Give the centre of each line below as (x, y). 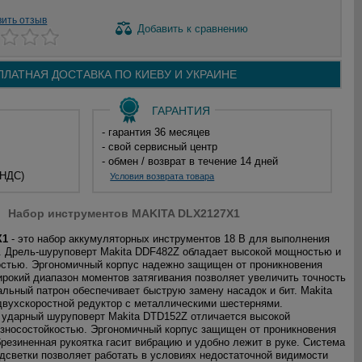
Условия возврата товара (162, 176)
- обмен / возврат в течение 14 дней (190, 161)
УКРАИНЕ (210, 74)
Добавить (161, 28)
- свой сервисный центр (160, 147)
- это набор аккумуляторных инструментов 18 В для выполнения (169, 239)
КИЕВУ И (159, 74)
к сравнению (216, 28)
